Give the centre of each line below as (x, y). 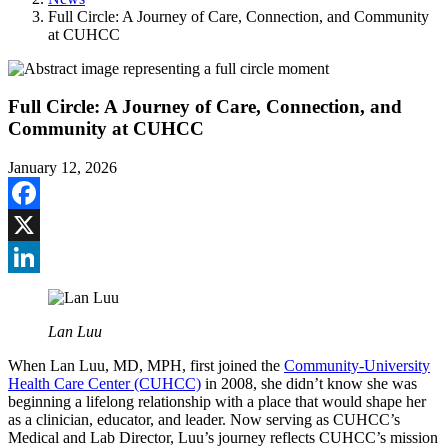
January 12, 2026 (62, 168)
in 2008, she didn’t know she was (309, 384)
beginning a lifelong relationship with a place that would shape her (217, 402)
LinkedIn (37, 289)
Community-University (357, 366)
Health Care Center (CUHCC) (104, 384)
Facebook (39, 225)
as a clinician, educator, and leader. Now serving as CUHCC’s (204, 420)
